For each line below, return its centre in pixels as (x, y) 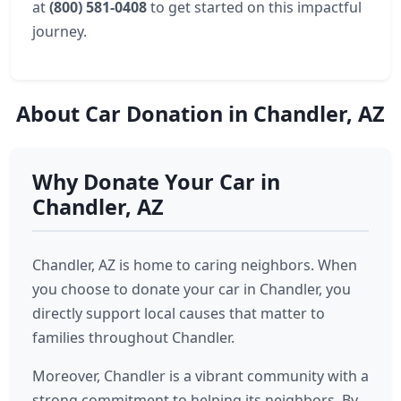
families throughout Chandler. (133, 337)
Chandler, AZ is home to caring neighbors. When (195, 265)
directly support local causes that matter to (179, 313)
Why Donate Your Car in (156, 182)
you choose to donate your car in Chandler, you (192, 289)
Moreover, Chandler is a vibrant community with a (200, 376)
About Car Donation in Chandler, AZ (200, 114)
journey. (60, 31)
